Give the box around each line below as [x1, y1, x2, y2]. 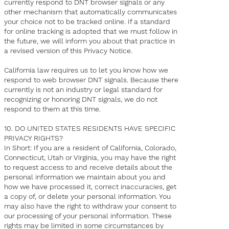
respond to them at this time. [4, 105, 101, 113]
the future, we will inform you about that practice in [4, 37, 175, 45]
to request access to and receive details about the [4, 163, 173, 172]
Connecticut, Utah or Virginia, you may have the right [4, 153, 176, 162]
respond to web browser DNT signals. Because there [4, 76, 179, 84]
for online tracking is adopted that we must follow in [4, 27, 178, 36]
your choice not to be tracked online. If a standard [4, 17, 171, 26]
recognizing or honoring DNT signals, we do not [4, 95, 158, 104]
